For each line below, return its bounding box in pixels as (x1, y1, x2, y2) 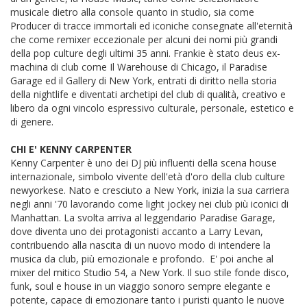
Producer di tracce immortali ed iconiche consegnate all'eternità (10, 19, 293, 33)
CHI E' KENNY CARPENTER (10, 143, 132, 156)
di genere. (10, 115, 53, 129)
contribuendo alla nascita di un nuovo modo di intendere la (10, 238, 271, 252)
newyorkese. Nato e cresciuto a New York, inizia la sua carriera (10, 184, 289, 197)
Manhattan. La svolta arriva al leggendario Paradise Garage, (10, 211, 275, 225)
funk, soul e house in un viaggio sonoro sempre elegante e (10, 280, 271, 293)
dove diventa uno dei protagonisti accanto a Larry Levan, (10, 225, 263, 238)
